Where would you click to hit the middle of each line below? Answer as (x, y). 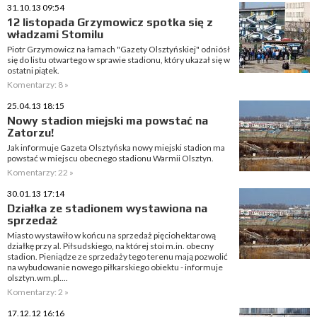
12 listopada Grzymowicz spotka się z (110, 22)
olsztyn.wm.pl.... (38, 278)
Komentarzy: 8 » (38, 85)
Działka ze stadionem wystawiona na (107, 208)
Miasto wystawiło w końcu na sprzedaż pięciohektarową (111, 235)
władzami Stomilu (55, 34)
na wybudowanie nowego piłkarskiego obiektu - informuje (115, 267)
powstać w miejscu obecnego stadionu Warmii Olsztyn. (110, 158)
